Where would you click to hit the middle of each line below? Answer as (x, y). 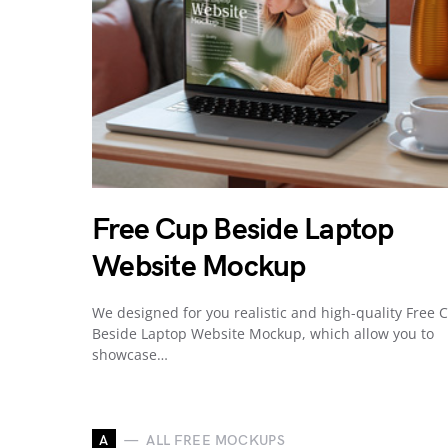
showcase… (130, 354)
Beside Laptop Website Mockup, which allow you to (263, 333)
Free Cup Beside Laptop (243, 229)
